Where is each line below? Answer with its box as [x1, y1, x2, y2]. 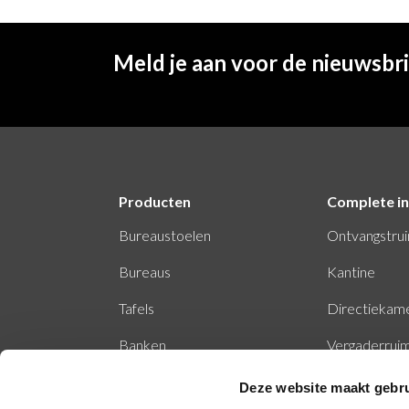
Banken [119, 335, 166, 353]
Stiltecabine [119, 372, 193, 390]
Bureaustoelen [119, 225, 211, 244]
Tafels [119, 299, 154, 317]
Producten [119, 192, 191, 210]
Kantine [327, 262, 375, 280]
